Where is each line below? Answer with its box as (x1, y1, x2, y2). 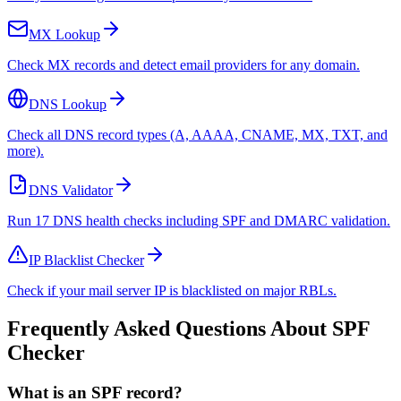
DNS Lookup (29, 97, 107, 113)
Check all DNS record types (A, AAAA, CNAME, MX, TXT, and (7, 127, 388, 143)
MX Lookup (29, 27, 100, 43)
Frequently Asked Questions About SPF (7, 317, 370, 341)
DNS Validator (29, 183, 113, 199)
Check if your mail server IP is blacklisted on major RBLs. (7, 283, 337, 299)
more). (7, 143, 44, 159)
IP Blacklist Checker (29, 252, 144, 269)
